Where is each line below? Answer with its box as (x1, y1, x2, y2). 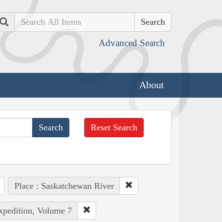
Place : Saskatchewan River (14, 180, 114, 191)
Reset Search (91, 122, 138, 132)
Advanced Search (99, 38, 165, 48)
